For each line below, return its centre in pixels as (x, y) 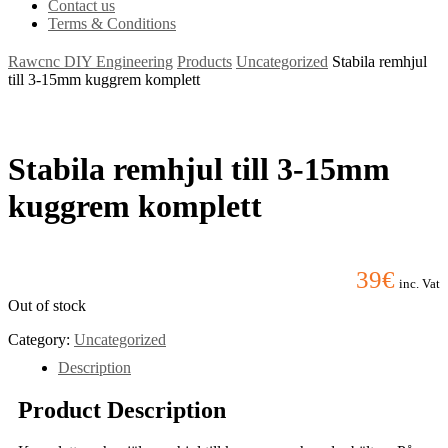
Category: (41, 339)
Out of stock (47, 305)
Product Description (122, 409)
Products (204, 61)
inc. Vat (419, 283)
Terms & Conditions (112, 23)
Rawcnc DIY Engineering (90, 61)
